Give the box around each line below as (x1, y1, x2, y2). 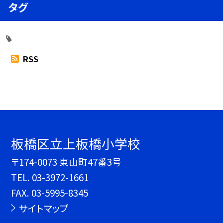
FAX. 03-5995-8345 (11, 186, 89, 200)
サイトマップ (18, 201, 69, 215)
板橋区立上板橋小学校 (11, 134, 141, 153)
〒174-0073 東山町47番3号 (11, 155, 122, 169)
